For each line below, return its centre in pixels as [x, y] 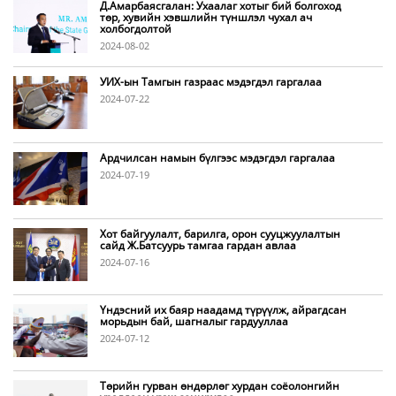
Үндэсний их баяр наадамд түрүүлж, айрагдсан [223, 310]
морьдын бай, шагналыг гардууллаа [194, 321]
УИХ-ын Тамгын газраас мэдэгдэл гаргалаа [210, 82]
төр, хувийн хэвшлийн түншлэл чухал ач [206, 17]
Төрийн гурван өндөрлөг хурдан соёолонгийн [219, 386]
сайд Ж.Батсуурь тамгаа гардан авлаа [198, 245]
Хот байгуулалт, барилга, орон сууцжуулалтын [220, 234]
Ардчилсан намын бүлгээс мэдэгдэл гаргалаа [217, 158]
